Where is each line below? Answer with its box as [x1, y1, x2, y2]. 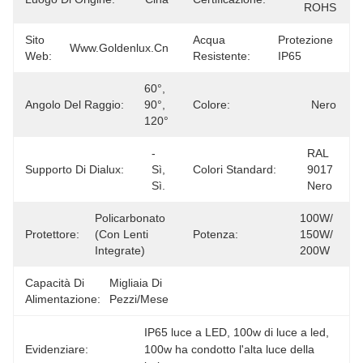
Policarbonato [95, 211, 165, 224]
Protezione [278, 33, 333, 46]
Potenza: [193, 228, 238, 241]
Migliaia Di [109, 276, 162, 289]
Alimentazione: [25, 293, 100, 305]
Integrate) [95, 244, 145, 257]
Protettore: [25, 228, 79, 241]
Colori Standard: [193, 163, 276, 176]
